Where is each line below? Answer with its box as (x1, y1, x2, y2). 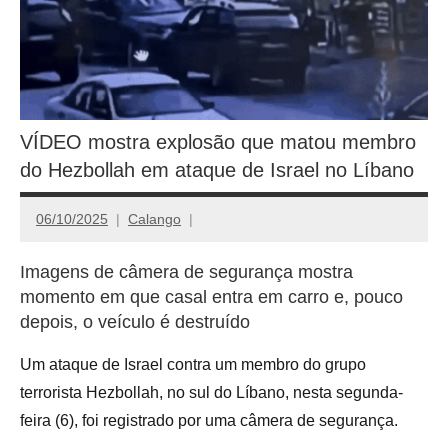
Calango (128, 210, 181, 227)
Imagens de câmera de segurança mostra (20, 262, 353, 283)
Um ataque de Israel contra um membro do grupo (20, 356, 366, 374)
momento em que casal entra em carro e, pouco (20, 287, 403, 308)
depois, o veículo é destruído (20, 312, 250, 333)
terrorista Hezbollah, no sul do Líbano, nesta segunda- (20, 384, 403, 402)
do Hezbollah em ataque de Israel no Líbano (20, 159, 414, 182)
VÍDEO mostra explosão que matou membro (20, 131, 416, 154)
